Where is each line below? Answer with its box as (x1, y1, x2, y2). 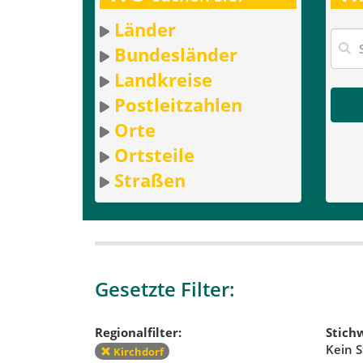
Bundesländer (114, 41, 237, 66)
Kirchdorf (111, 344, 164, 359)
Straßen (114, 167, 186, 192)
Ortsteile (114, 142, 194, 167)
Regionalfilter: (95, 324, 181, 341)
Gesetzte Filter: (95, 275, 235, 302)
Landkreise (114, 66, 212, 92)
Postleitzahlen (114, 92, 242, 117)
